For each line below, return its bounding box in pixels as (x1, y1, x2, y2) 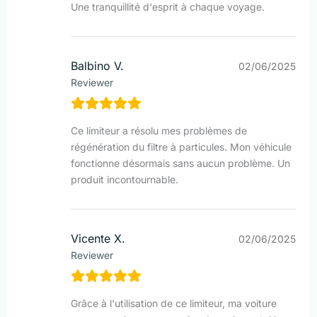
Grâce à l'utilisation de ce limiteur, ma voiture (71, 297, 277, 310)
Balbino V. (71, 59, 124, 74)
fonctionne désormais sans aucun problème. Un (71, 157, 290, 170)
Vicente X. (71, 231, 125, 246)
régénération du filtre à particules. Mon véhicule (71, 141, 292, 154)
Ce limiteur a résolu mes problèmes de (71, 125, 247, 137)
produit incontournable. (71, 173, 178, 186)
